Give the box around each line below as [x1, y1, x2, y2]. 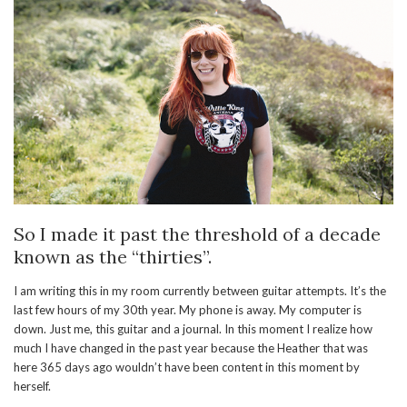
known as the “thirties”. [14, 245, 212, 269]
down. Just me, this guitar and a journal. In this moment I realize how [14, 322, 372, 337]
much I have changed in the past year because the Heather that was [14, 341, 368, 356]
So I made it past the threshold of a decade [14, 223, 381, 246]
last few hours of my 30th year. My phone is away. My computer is [14, 303, 362, 318]
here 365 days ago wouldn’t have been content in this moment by [14, 360, 360, 375]
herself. [14, 379, 51, 394]
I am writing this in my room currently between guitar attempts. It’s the [14, 283, 386, 299]
